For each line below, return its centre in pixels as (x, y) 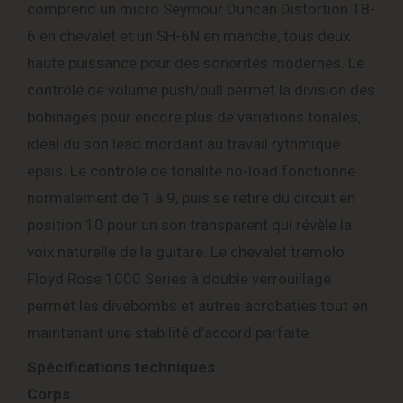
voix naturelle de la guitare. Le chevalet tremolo (186, 252)
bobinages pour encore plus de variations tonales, (194, 117)
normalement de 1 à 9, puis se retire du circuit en (191, 198)
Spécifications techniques (121, 367)
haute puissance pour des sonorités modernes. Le (196, 63)
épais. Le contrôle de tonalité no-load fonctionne (191, 171)
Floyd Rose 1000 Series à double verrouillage (179, 279)
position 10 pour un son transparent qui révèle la (189, 225)
